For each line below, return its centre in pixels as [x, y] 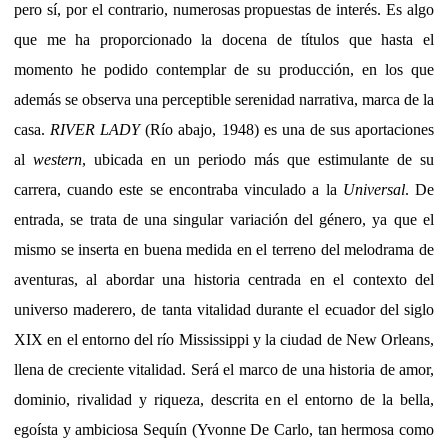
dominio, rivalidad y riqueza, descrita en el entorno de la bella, [224, 399]
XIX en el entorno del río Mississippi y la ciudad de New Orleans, [224, 339]
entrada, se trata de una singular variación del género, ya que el [224, 219]
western [57, 159]
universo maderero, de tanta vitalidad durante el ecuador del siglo [224, 309]
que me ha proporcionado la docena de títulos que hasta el [224, 39]
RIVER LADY [95, 129]
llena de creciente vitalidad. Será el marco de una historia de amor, [224, 369]
